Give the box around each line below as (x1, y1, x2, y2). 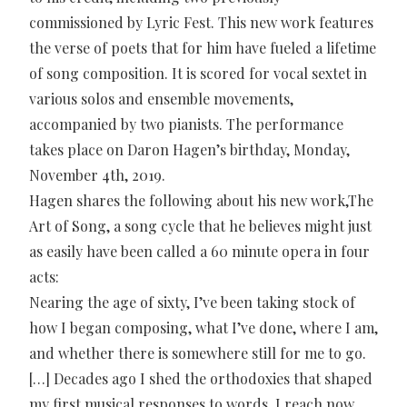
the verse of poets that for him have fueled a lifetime (29, 37, 376, 57)
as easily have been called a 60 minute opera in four (29, 241, 370, 261)
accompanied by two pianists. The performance (29, 114, 343, 134)
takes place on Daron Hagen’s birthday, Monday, (29, 139, 350, 159)
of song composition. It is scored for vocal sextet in (29, 63, 367, 83)
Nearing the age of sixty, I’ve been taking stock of (29, 292, 355, 312)
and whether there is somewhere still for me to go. (29, 342, 366, 362)
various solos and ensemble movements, (29, 88, 293, 108)
